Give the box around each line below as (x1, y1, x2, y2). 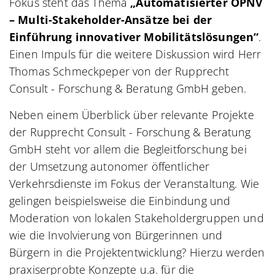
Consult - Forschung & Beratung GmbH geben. (9, 81, 250, 96)
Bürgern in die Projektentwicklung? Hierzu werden (9, 245, 265, 260)
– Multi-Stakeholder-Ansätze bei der (9, 12, 212, 27)
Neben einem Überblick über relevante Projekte (9, 107, 254, 122)
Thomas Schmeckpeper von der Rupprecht (9, 64, 230, 79)
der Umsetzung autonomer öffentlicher (9, 159, 210, 174)
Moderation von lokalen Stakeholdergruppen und (9, 211, 264, 225)
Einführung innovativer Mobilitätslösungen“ (9, 29, 259, 44)
